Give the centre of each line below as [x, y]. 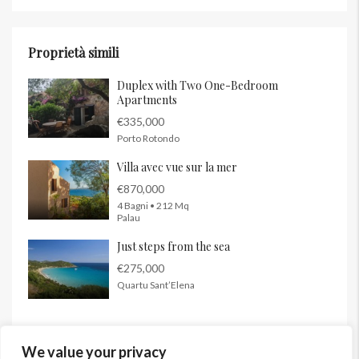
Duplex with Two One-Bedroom [198, 86]
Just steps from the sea [173, 247]
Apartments [147, 100]
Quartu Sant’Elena [156, 285]
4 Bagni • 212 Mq [153, 206]
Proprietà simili [73, 53]
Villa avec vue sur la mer [177, 167]
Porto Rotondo [148, 139]
